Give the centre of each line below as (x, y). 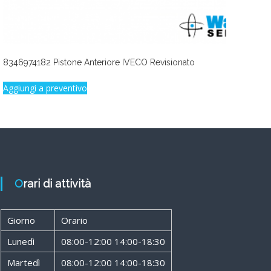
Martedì (23, 262)
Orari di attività (57, 183)
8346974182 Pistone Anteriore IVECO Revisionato (99, 62)
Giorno (21, 220)
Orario (74, 220)
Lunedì (21, 241)
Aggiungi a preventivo (45, 88)
